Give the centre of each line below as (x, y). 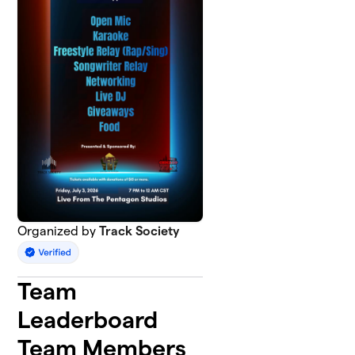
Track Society (139, 231)
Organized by (59, 231)
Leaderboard (88, 320)
